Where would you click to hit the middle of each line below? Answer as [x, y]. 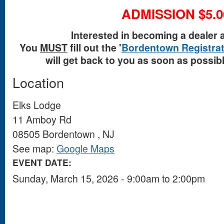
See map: [34, 148]
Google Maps [85, 148]
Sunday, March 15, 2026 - [70, 178]
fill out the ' [94, 47]
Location [38, 82]
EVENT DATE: [43, 162]
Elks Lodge [37, 105]
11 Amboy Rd [42, 119]
